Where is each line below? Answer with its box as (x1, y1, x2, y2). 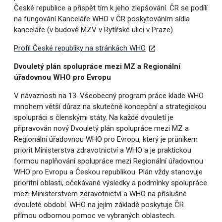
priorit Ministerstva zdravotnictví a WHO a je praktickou (13, 146, 191, 155)
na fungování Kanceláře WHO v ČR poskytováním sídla (13, 14, 190, 24)
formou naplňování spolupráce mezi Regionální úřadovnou (13, 157, 203, 166)
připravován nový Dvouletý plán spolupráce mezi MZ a (13, 124, 189, 133)
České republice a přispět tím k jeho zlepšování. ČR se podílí (13, 3, 208, 13)
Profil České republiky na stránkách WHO (13, 44, 146, 53)
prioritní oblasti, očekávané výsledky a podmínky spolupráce (13, 178, 207, 188)
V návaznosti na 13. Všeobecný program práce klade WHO (13, 91, 204, 101)
